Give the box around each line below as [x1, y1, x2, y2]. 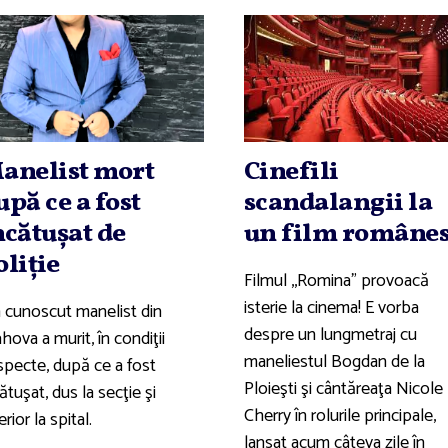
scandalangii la [243, 184, 433, 221]
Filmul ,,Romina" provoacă [243, 265, 429, 296]
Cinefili [243, 153, 339, 190]
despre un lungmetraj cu [243, 319, 417, 350]
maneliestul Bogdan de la [243, 346, 425, 377]
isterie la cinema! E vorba [243, 292, 419, 323]
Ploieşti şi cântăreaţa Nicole [243, 373, 443, 404]
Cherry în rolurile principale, [243, 400, 436, 431]
